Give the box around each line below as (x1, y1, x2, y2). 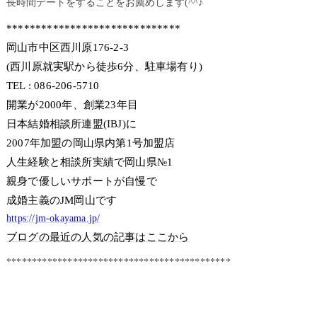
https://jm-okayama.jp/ (6, 212, 100, 224)
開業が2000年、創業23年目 (6, 98, 138, 110)
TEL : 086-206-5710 (6, 79, 100, 91)
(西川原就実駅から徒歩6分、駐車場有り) (6, 59, 202, 72)
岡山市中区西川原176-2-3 (6, 40, 140, 53)
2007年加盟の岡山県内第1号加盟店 (6, 136, 175, 149)
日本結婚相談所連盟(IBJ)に (6, 117, 137, 129)
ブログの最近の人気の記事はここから (6, 230, 190, 243)
